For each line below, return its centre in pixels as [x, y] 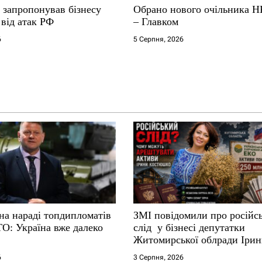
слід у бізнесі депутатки [189, 227]
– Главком [156, 21]
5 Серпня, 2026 [159, 39]
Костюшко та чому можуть [194, 252]
